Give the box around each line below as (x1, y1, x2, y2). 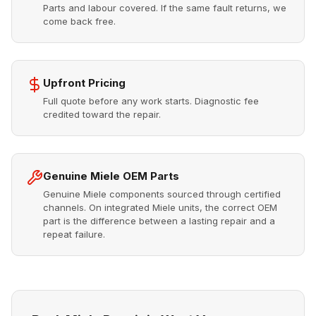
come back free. (43, 16, 116, 27)
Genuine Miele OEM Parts (43, 169, 179, 183)
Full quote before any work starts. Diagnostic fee (43, 95, 259, 107)
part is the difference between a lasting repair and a (43, 215, 275, 226)
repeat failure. (43, 229, 105, 240)
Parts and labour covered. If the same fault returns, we (43, 2, 286, 13)
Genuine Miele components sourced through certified (43, 188, 281, 200)
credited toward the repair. (43, 109, 161, 120)
